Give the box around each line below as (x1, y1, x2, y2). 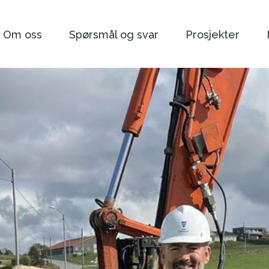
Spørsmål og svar (69, 28, 159, 41)
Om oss (3, 28, 42, 41)
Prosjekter (186, 28, 240, 41)
